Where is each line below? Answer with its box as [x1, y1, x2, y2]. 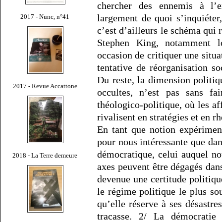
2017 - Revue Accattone [13, 82, 77, 90]
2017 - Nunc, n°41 [20, 12, 70, 20]
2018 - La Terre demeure [12, 151, 78, 159]
